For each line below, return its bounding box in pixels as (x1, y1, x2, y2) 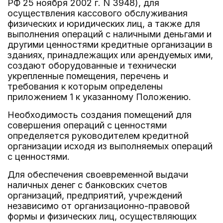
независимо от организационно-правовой (7, 201, 190, 211)
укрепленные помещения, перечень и (7, 71, 168, 81)
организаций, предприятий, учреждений (7, 190, 182, 201)
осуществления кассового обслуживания (7, 8, 188, 18)
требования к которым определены (7, 81, 163, 92)
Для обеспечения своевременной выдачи (7, 169, 188, 180)
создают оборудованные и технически (7, 60, 176, 71)
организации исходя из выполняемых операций (7, 141, 213, 151)
